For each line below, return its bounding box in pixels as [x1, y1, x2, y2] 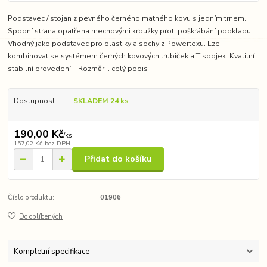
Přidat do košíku [85, 153, 151, 165]
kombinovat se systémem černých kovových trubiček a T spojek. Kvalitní [8, 51, 255, 61]
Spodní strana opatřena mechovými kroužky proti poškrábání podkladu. [8, 26, 253, 36]
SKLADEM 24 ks [73, 95, 129, 105]
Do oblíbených [19, 212, 63, 222]
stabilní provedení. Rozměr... [8, 63, 112, 73]
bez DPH [44, 139, 70, 148]
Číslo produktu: [8, 193, 55, 202]
